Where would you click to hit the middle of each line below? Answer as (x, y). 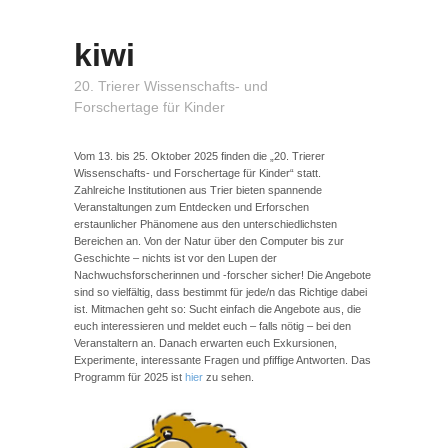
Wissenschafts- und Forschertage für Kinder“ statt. (197, 173)
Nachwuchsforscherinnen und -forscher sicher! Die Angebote (222, 275)
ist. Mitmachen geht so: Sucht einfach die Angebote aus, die (217, 309)
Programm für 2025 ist (129, 377)
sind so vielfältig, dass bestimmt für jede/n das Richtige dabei (220, 292)
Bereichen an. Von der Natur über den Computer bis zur (209, 241)
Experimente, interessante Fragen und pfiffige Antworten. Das (222, 360)
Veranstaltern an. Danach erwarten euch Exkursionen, (205, 343)
